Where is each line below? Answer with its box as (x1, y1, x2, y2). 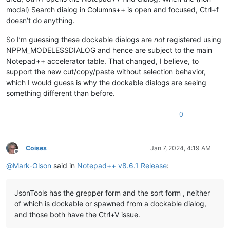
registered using (165, 34, 221, 44)
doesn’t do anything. (6, 15, 75, 25)
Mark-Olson (13, 161, 51, 170)
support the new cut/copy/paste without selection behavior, (6, 67, 206, 76)
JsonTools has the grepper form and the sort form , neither (14, 188, 210, 197)
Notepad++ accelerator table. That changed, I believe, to (6, 56, 199, 65)
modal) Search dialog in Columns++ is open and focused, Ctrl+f (6, 5, 219, 14)
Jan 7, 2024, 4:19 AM (150, 144, 211, 152)
